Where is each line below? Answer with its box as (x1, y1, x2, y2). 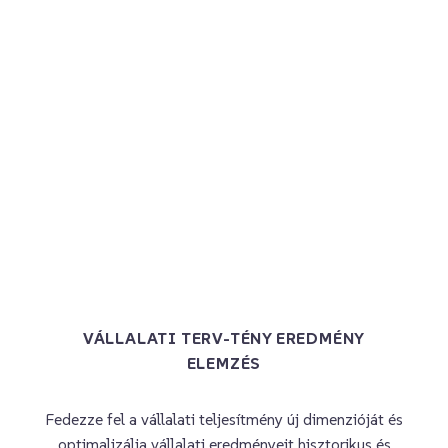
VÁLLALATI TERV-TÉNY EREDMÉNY (82, 327, 366, 348)
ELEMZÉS (186, 352, 262, 373)
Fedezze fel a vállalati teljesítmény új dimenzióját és (45, 408, 403, 429)
